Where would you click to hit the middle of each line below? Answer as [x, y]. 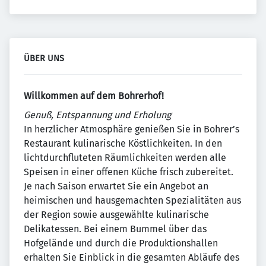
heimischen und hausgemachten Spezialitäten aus [132, 200]
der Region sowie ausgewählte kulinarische [116, 215]
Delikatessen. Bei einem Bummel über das [115, 229]
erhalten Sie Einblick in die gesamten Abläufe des [132, 257]
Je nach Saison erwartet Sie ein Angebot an [116, 186]
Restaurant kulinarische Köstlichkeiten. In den [123, 143]
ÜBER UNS [44, 58]
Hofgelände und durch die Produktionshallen [121, 243]
